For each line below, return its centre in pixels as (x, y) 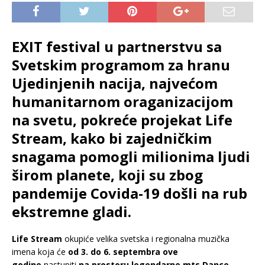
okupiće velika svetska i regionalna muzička (146, 239)
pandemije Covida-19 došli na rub (130, 193)
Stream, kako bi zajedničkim (112, 138)
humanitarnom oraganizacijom (122, 102)
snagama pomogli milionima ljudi (131, 157)
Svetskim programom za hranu (121, 65)
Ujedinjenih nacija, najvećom (115, 83)
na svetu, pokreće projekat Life (122, 120)
